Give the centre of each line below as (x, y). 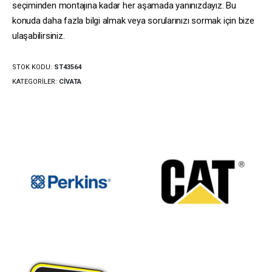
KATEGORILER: (36, 81)
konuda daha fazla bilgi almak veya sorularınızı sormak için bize (133, 21)
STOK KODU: (33, 67)
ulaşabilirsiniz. (39, 36)
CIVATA (70, 81)
